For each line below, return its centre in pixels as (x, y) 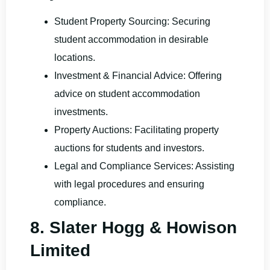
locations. (75, 57)
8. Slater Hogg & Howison (133, 227)
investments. (81, 111)
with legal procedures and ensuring (129, 184)
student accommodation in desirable (131, 39)
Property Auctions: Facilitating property (137, 130)
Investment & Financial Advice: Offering (139, 75)
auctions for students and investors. (129, 148)
